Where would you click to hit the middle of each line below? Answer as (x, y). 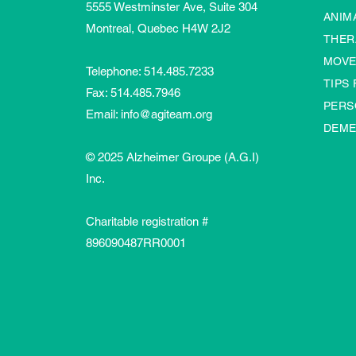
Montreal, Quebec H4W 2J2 (158, 28)
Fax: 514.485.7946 (133, 93)
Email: (103, 114)
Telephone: (115, 71)
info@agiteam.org (166, 114)
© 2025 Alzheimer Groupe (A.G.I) (172, 157)
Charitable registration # (147, 221)
